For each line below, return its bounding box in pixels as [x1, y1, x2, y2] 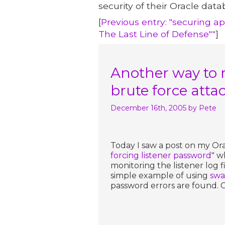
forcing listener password [110, 150, 211, 160]
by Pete [188, 103, 216, 113]
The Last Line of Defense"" [98, 28, 215, 39]
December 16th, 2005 [110, 103, 186, 113]
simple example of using [110, 170, 210, 180]
